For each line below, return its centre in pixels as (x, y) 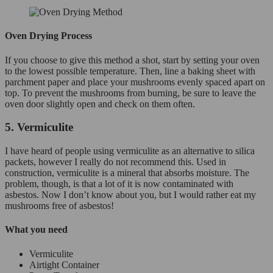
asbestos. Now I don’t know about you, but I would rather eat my (130, 195)
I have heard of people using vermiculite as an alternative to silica (130, 151)
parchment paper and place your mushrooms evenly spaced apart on (135, 82)
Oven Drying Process (48, 36)
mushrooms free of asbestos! (59, 206)
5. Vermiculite (39, 127)
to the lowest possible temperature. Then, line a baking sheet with (130, 71)
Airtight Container (64, 264)
